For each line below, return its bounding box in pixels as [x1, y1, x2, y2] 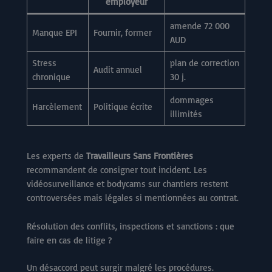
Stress [32, 57, 56, 69]
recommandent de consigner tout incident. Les [27, 163, 207, 175]
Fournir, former [93, 27, 152, 39]
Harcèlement [32, 101, 82, 113]
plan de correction [169, 57, 239, 69]
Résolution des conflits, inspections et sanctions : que [27, 220, 234, 232]
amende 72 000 [169, 20, 229, 32]
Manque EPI [32, 27, 77, 39]
